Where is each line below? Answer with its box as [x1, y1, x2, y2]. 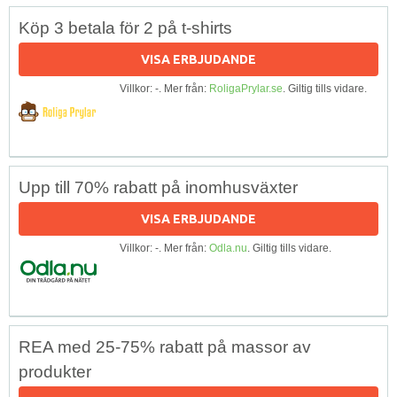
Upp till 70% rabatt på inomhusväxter [19, 177, 298, 197]
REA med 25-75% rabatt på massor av [19, 337, 311, 356]
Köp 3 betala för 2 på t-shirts [19, 18, 232, 37]
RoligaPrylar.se [209, 82, 283, 95]
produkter [19, 362, 91, 381]
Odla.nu [209, 241, 247, 254]
